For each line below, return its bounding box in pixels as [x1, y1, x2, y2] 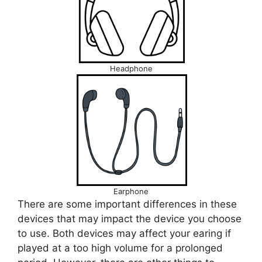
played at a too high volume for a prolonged [18, 242, 223, 254]
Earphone [113, 187, 149, 196]
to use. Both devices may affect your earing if [18, 227, 231, 240]
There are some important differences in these [18, 198, 237, 211]
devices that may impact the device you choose [18, 213, 242, 225]
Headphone [109, 64, 153, 74]
